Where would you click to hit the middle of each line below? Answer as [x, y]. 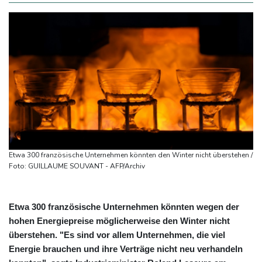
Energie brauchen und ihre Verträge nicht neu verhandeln [126, 249]
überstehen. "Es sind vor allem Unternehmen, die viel [117, 235]
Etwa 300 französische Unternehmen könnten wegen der [124, 207]
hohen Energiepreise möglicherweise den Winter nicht [119, 221]
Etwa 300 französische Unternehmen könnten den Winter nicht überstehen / [131, 155]
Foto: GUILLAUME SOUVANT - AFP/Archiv [77, 166]
